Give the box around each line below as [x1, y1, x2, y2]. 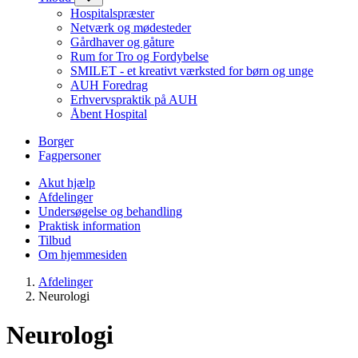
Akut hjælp [38, 176, 95, 190]
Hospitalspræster [70, 6, 154, 21]
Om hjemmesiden [38, 248, 127, 262]
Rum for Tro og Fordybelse [70, 50, 209, 64]
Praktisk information [38, 219, 141, 233]
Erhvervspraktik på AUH [70, 93, 197, 107]
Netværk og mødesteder [70, 21, 191, 35]
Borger [38, 134, 74, 149]
